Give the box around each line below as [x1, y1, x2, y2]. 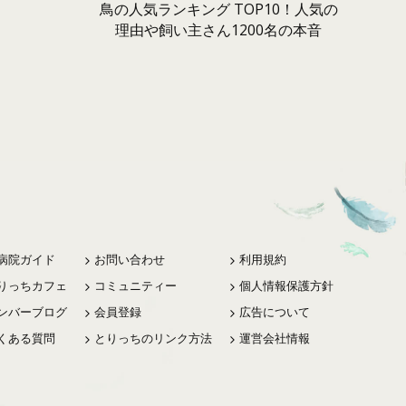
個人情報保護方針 [239, 277, 334, 295]
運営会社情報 [239, 330, 311, 347]
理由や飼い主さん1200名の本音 [115, 20, 322, 41]
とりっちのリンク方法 [94, 330, 213, 347]
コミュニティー [94, 277, 178, 295]
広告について [239, 304, 311, 321]
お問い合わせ [94, 251, 166, 268]
